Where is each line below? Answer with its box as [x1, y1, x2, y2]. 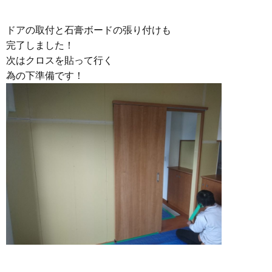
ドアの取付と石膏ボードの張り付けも [6, 24, 171, 36]
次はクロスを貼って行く [6, 55, 113, 66]
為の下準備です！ [6, 70, 84, 81]
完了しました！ [6, 39, 74, 51]
